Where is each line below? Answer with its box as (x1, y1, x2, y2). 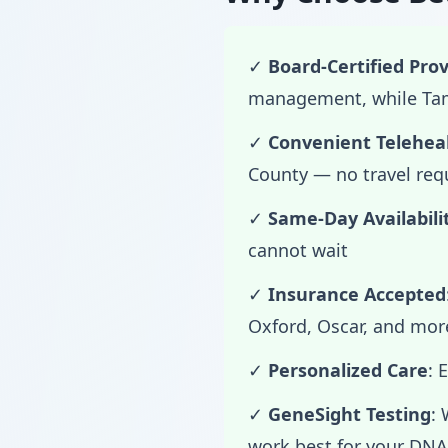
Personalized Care (268, 358, 428, 382)
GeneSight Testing (268, 402, 431, 426)
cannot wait (248, 238, 348, 262)
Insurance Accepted (268, 282, 446, 306)
